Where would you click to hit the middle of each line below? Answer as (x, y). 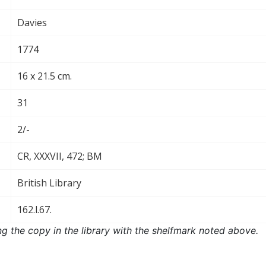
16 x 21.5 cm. (45, 76)
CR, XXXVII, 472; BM (60, 156)
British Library (49, 183)
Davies (32, 22)
